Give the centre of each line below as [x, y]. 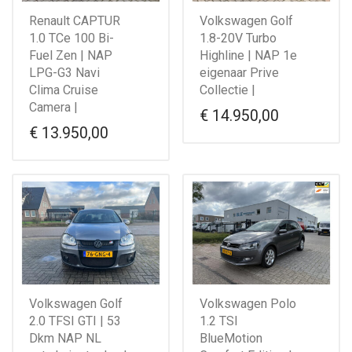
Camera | [53, 107]
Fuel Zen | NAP [71, 55]
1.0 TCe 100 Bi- [71, 38]
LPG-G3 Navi [64, 72]
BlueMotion [231, 338]
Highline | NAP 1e [248, 55]
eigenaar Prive [239, 72]
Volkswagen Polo [248, 303]
